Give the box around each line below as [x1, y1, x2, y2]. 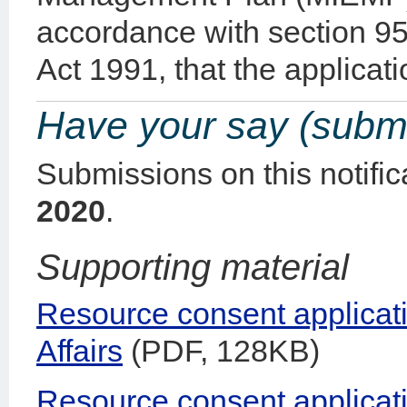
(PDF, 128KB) [123, 333, 320, 368]
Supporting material [36, 246, 349, 287]
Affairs [36, 333, 123, 368]
